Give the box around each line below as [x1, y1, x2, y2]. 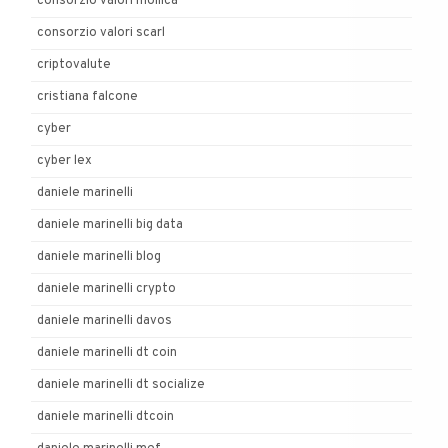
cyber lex [37, 152, 92, 169]
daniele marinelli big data [37, 216, 183, 233]
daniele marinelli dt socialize [37, 376, 205, 393]
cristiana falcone [37, 88, 138, 105]
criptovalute [37, 56, 111, 73]
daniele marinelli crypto [37, 280, 176, 297]
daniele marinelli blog [37, 248, 161, 265]
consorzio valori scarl [37, 24, 165, 41]
